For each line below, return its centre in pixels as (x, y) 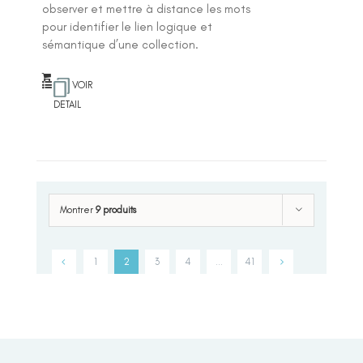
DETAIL (68, 104)
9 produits (116, 209)
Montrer (78, 209)
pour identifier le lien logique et (128, 26)
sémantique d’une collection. (121, 44)
